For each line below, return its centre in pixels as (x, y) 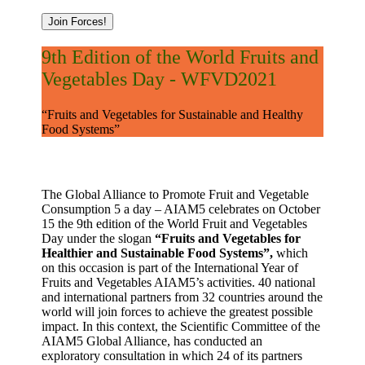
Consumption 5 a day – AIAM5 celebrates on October (181, 209)
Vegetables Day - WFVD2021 (159, 79)
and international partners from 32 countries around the (182, 297)
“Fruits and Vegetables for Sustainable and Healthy (172, 115)
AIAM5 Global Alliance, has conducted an (152, 341)
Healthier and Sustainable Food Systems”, (157, 253)
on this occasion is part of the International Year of (170, 268)
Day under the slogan (98, 239)
